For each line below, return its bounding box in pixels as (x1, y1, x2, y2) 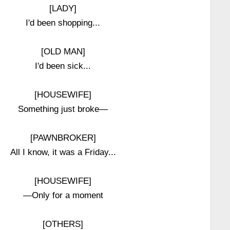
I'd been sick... (35, 61, 91, 70)
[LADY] (49, 4, 77, 13)
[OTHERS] (43, 219, 84, 228)
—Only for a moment (23, 190, 103, 200)
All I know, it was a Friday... (10, 147, 116, 157)
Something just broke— (18, 104, 108, 113)
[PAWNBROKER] (30, 133, 96, 142)
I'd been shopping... (26, 18, 101, 27)
